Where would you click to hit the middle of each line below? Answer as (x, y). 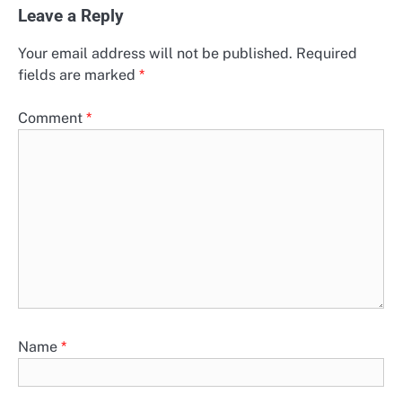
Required (327, 53)
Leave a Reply (71, 16)
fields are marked (79, 74)
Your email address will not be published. (155, 53)
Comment (52, 118)
